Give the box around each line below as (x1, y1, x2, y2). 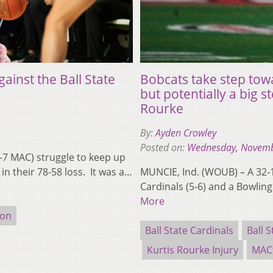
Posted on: (140, 140, 187, 154)
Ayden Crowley (155, 126, 216, 140)
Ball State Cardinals (145, 223, 233, 237)
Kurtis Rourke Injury (147, 243, 238, 257)
